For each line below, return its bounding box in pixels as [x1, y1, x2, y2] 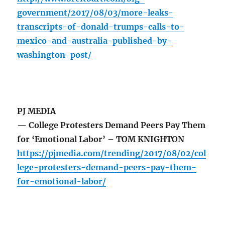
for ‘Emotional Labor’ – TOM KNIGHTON [17, 134, 185, 145]
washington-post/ [17, 50, 92, 60]
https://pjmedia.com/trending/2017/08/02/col [17, 148, 206, 159]
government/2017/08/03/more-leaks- [17, 8, 174, 18]
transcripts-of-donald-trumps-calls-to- [17, 22, 185, 32]
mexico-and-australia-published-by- [17, 36, 172, 46]
